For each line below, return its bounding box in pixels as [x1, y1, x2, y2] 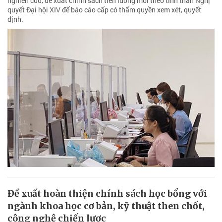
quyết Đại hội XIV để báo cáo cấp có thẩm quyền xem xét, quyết [7, 5, 201, 15]
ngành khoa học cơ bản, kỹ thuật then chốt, [7, 200, 205, 212]
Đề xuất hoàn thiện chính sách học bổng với [7, 187, 207, 199]
